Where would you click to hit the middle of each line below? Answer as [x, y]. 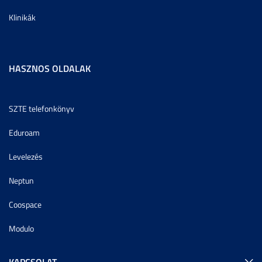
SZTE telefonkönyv [42, 108]
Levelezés [26, 156]
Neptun [21, 180]
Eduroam [24, 132]
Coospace [25, 204]
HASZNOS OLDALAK [50, 68]
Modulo [21, 228]
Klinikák [22, 17]
